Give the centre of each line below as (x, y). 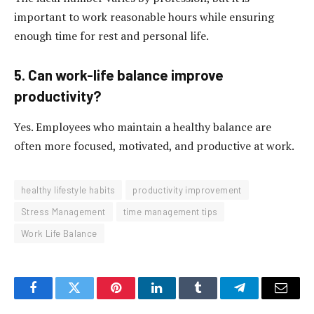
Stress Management (63, 211)
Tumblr (216, 298)
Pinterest (137, 298)
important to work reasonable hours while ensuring (144, 16)
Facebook (56, 298)
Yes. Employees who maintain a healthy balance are (143, 127)
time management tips (170, 211)
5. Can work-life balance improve (119, 75)
